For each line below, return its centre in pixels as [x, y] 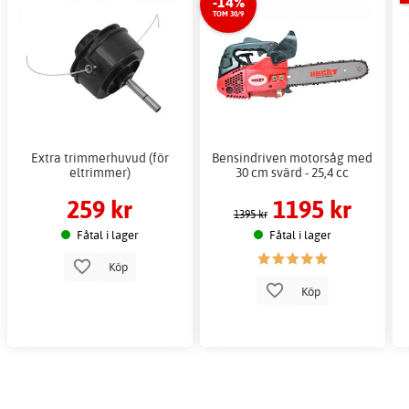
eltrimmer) [100, 173]
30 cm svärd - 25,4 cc [293, 173]
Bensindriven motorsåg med [293, 158]
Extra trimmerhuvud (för [100, 158]
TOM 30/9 [229, 13]
